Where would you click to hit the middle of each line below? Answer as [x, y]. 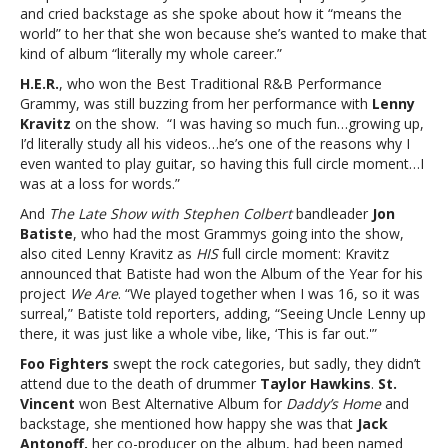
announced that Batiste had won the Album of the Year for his [221, 273]
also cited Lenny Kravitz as [108, 253]
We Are [94, 293]
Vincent [47, 403]
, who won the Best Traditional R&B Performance [220, 83]
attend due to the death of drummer [140, 383]
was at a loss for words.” [100, 183]
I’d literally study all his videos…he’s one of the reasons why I [215, 143]
